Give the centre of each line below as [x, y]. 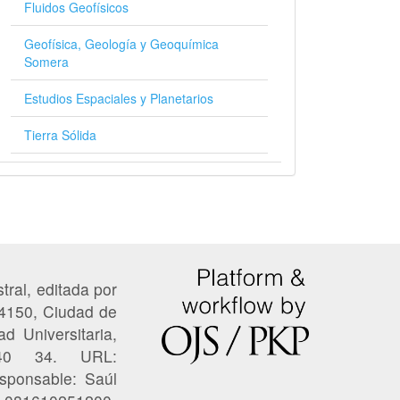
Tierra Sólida [60, 135]
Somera [46, 62]
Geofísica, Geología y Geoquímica [121, 44]
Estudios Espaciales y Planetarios [119, 98]
